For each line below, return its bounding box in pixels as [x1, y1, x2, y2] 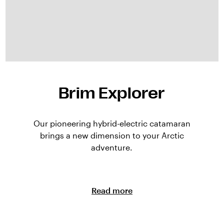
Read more [91, 185, 132, 195]
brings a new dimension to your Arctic [39, 130, 184, 140]
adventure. [91, 142, 133, 152]
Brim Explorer [58, 84, 165, 103]
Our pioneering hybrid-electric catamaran [33, 118, 190, 128]
